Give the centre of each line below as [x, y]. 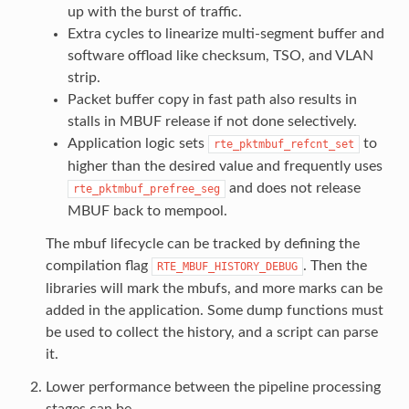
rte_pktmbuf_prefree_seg [146, 189]
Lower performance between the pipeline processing [213, 387]
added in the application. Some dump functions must [214, 310]
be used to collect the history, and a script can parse [211, 332]
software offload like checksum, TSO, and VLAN [220, 55]
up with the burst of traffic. [154, 11]
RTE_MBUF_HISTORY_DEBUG [227, 266]
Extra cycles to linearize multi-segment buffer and [225, 33]
